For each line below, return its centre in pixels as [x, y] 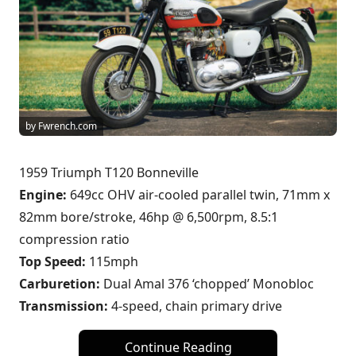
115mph [112, 261]
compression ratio [74, 239]
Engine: [43, 194]
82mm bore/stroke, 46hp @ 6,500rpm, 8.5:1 [149, 217]
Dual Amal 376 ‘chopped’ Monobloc [207, 283]
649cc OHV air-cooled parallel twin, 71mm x [198, 194]
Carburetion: [60, 283]
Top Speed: [52, 261]
